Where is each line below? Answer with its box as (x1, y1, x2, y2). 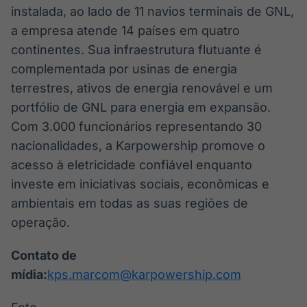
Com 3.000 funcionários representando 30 (11, 119, 262, 134)
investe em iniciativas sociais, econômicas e (11, 177, 269, 191)
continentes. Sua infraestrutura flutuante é (11, 42, 262, 57)
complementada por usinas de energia (11, 62, 237, 76)
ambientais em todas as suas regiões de (11, 196, 248, 210)
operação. (11, 215, 70, 230)
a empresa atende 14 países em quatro (11, 23, 240, 38)
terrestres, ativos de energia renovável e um (11, 81, 273, 95)
